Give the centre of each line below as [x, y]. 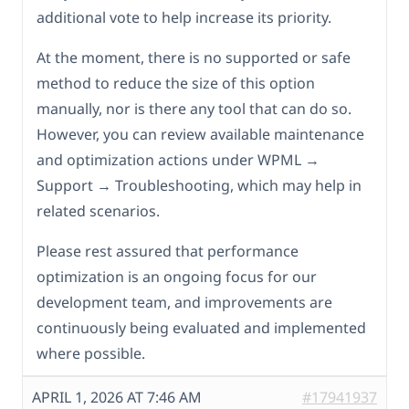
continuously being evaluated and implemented [201, 328]
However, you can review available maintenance [200, 135]
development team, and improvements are [184, 303]
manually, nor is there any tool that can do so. [194, 109]
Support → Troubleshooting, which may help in [199, 186]
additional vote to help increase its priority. [184, 18]
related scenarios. [98, 211]
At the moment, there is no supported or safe [194, 58]
